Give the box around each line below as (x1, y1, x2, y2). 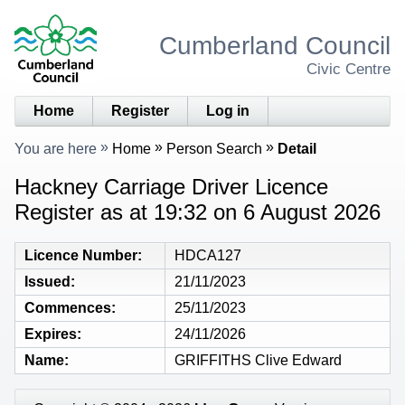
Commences (24, 299, 111, 316)
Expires (24, 325, 77, 342)
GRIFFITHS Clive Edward (174, 352, 342, 368)
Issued (24, 273, 71, 289)
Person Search (166, 140, 262, 156)
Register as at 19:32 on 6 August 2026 (14, 199, 381, 224)
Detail (278, 140, 316, 156)
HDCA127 (174, 247, 241, 263)
